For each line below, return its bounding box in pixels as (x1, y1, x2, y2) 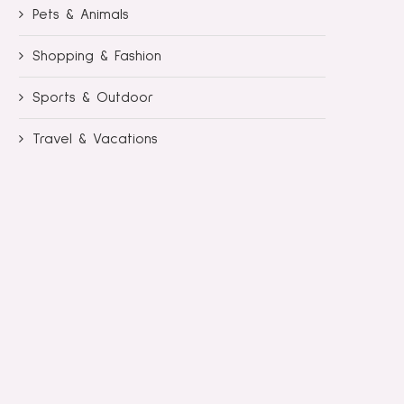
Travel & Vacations (32, 131, 158, 146)
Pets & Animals (32, 6, 129, 22)
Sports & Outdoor (32, 89, 153, 105)
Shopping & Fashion (32, 48, 161, 63)
